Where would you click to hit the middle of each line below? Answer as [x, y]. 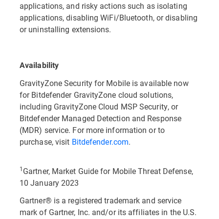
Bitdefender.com [100, 142]
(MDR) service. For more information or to [92, 130]
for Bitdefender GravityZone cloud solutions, [97, 95]
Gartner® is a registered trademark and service [101, 200]
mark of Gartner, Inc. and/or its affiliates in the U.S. [108, 212]
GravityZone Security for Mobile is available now [104, 83]
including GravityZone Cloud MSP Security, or [99, 106]
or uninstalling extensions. [66, 29]
